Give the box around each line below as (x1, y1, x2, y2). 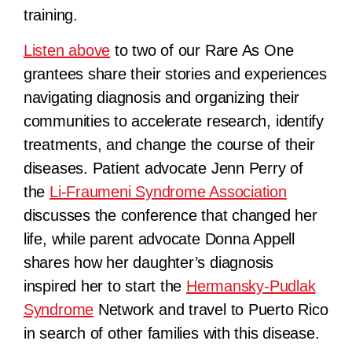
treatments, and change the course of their (23, 136, 315, 154)
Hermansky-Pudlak (186, 277, 316, 295)
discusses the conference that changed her (23, 207, 317, 225)
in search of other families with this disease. (23, 324, 320, 343)
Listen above (23, 42, 111, 60)
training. (23, 6, 78, 24)
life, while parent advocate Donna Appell (23, 230, 295, 248)
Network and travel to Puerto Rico (93, 301, 328, 319)
